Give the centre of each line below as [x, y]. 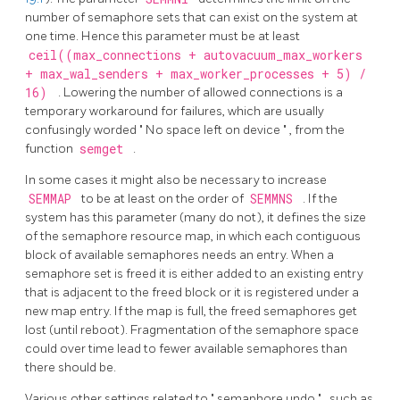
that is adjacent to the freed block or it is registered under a [192, 292]
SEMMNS [275, 199]
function [50, 148]
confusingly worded [82, 129]
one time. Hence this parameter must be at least [162, 36]
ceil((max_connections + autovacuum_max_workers [195, 55]
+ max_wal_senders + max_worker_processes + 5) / [196, 74]
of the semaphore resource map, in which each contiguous [193, 236]
